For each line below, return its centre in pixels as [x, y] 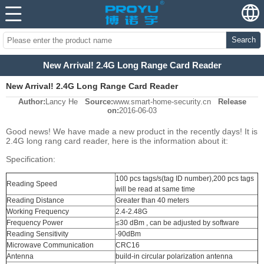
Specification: [31, 159]
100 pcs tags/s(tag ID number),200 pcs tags [185, 179]
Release [232, 102]
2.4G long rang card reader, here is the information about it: [117, 141]
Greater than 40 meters [152, 201]
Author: [32, 102]
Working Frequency [38, 212]
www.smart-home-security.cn [162, 102]
